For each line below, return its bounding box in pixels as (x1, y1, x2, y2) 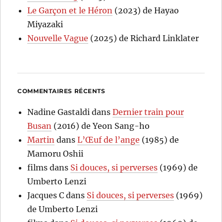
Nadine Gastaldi (27, 107, 90, 117)
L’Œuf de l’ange (77, 134, 140, 145)
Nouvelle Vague (27, 33, 89, 43)
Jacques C (27, 190, 64, 200)
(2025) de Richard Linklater (88, 33, 199, 43)
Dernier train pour (112, 107, 184, 117)
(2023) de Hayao (112, 5, 179, 15)
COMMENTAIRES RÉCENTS (17, 87, 106, 95)
